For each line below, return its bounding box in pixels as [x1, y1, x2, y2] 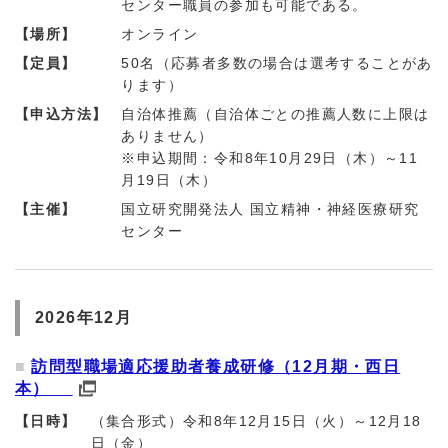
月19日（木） [121, 172, 218, 188]
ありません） [121, 128, 214, 144]
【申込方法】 [15, 106, 108, 122]
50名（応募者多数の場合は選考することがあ [121, 55, 433, 71]
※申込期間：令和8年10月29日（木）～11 [121, 150, 419, 166]
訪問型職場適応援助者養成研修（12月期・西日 [31, 358, 401, 375]
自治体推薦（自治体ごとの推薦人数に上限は [121, 106, 430, 122]
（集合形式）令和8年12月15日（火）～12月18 [90, 413, 422, 429]
